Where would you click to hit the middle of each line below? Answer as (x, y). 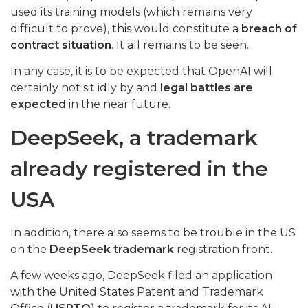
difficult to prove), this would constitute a (126, 29)
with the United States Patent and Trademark (137, 292)
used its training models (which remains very (131, 12)
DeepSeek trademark (112, 250)
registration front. (223, 250)
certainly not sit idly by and (85, 88)
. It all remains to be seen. (180, 45)
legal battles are (207, 88)
